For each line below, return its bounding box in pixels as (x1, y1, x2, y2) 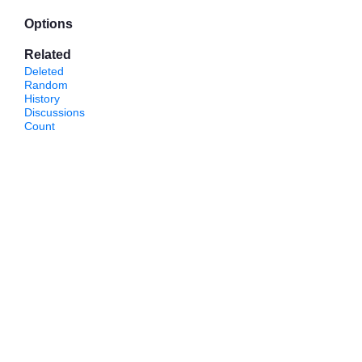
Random (24, 78, 68, 91)
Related (24, 48, 71, 61)
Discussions (24, 106, 85, 119)
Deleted (24, 65, 64, 78)
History (24, 92, 60, 105)
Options (24, 17, 73, 31)
